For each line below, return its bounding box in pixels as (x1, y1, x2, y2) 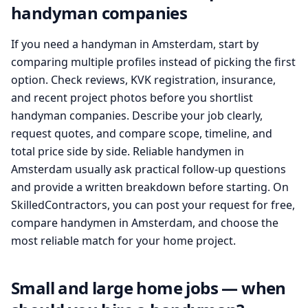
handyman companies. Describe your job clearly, (11, 108, 263, 123)
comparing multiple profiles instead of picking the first (11, 54, 296, 69)
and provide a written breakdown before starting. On (11, 179, 289, 195)
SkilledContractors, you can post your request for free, (11, 197, 295, 212)
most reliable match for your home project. (11, 233, 236, 248)
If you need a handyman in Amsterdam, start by (11, 36, 258, 52)
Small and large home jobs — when (11, 276, 286, 299)
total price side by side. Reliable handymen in (11, 144, 244, 159)
